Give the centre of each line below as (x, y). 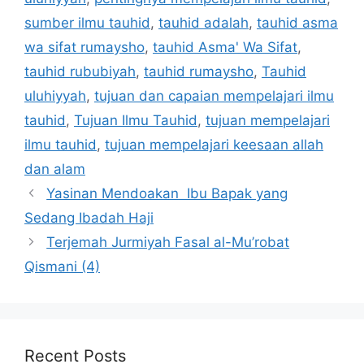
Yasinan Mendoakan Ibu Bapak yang (167, 193)
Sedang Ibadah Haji (89, 217)
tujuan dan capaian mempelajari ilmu (214, 95)
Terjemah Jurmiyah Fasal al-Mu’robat (168, 242)
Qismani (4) (62, 266)
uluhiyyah (55, 95)
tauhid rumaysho (199, 71)
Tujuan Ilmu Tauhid (136, 120)
